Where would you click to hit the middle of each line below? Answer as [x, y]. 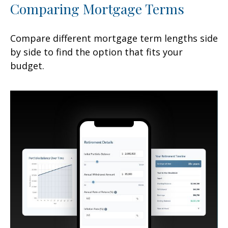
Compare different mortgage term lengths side [114, 38]
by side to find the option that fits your [96, 52]
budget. [27, 65]
